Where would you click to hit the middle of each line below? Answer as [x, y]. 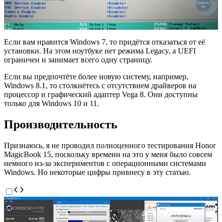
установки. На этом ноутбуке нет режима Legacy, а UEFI [100, 51]
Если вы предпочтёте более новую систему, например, [96, 76]
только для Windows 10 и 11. [52, 103]
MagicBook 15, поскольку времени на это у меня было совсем [108, 154]
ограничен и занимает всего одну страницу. [78, 59]
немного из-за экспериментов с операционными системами [105, 163]
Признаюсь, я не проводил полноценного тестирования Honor [110, 145]
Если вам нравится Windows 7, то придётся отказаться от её [105, 42]
